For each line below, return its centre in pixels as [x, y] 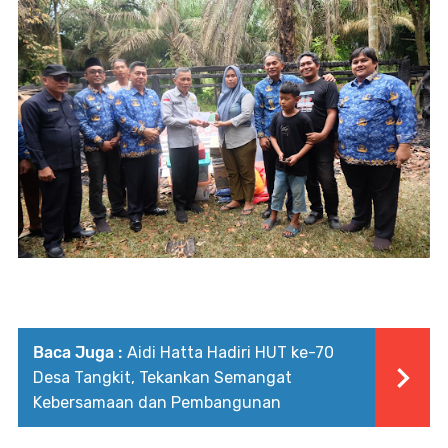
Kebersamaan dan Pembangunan [157, 403]
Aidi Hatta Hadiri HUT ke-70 [230, 353]
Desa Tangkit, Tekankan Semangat [162, 378]
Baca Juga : [77, 353]
